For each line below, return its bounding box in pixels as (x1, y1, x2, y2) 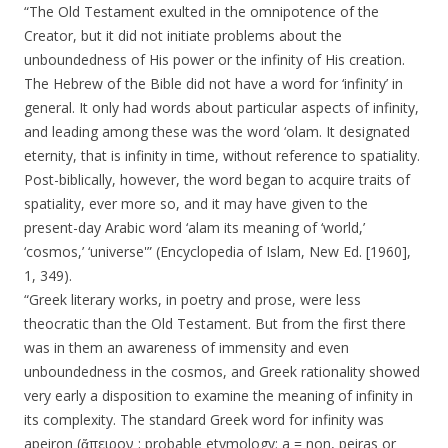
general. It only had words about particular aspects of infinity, (24, 98, 419, 118)
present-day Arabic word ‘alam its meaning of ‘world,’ (24, 218, 365, 238)
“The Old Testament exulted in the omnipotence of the (24, 2, 379, 22)
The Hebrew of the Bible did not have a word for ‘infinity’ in (24, 74, 403, 94)
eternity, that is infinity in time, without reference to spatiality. (24, 146, 420, 166)
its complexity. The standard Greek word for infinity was (24, 410, 384, 430)
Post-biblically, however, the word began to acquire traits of (24, 170, 410, 190)
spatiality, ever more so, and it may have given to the (24, 194, 368, 214)
